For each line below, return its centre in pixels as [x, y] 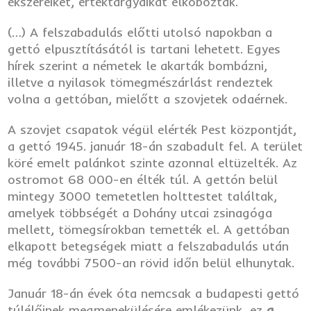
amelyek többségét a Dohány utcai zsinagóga [140, 212]
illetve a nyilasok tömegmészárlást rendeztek [141, 82]
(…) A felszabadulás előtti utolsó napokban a [140, 32]
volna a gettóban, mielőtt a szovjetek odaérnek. [148, 99]
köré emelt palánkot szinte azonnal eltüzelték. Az [153, 162]
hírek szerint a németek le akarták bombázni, [138, 65]
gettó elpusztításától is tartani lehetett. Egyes [144, 49]
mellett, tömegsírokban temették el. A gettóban [149, 229]
